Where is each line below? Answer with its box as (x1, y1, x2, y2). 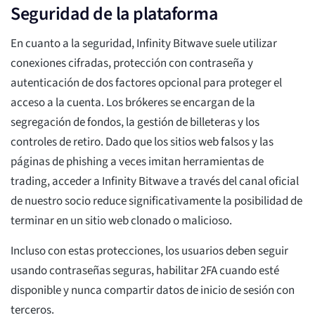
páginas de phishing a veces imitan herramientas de (11, 153, 264, 171)
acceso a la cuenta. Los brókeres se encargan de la (11, 94, 255, 112)
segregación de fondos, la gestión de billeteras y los (11, 114, 259, 131)
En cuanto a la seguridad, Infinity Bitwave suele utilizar (11, 35, 277, 53)
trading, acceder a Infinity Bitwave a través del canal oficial (11, 173, 299, 191)
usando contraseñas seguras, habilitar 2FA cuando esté (11, 262, 279, 280)
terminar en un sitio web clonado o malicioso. (11, 212, 232, 230)
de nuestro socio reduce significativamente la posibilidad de (11, 193, 302, 210)
